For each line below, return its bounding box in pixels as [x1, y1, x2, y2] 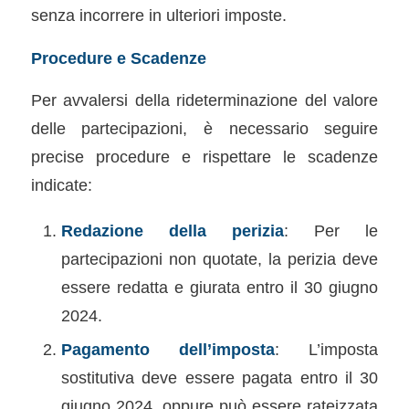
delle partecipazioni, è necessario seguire [30, 119, 379, 139]
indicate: [30, 175, 92, 195]
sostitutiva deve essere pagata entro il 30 [60, 367, 379, 387]
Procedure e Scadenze [30, 47, 206, 68]
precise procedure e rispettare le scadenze [30, 147, 379, 167]
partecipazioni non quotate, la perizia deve [60, 248, 379, 268]
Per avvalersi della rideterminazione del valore [30, 90, 379, 110]
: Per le [284, 220, 379, 240]
